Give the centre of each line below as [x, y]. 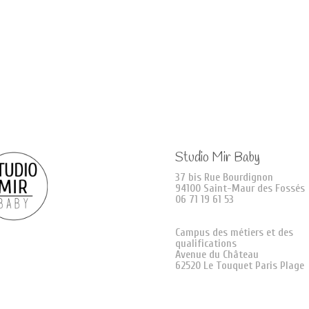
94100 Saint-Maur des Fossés [240, 188]
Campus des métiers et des [234, 232]
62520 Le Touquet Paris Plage [239, 265]
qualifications [206, 243]
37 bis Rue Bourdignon [224, 177]
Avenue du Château [217, 254]
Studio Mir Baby [217, 158]
